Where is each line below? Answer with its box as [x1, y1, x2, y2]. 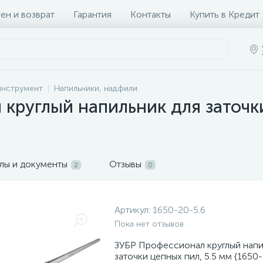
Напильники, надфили [54, 83, 137, 93]
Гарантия [73, 8, 112, 20]
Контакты [130, 8, 171, 20]
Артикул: [114, 204, 153, 215]
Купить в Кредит [190, 8, 259, 20]
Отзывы [109, 159, 141, 170]
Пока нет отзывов [114, 219, 184, 229]
